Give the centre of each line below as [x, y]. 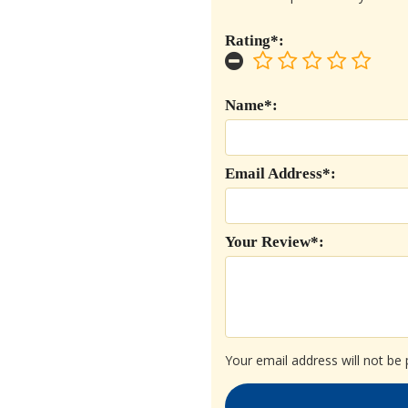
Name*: [251, 105]
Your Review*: [275, 242]
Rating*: [255, 41]
